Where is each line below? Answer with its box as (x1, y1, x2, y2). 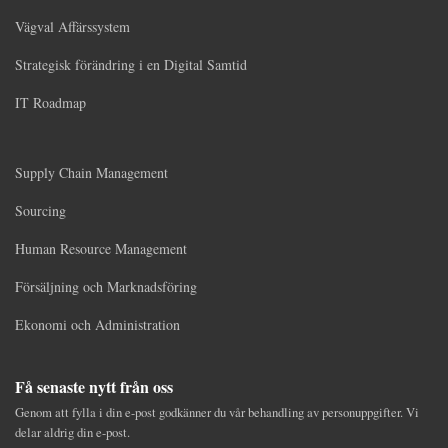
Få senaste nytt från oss (15, 374, 173, 398)
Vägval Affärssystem (15, 16, 130, 36)
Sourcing (15, 200, 66, 220)
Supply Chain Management (15, 162, 168, 182)
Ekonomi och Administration (15, 314, 180, 334)
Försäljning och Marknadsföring (15, 276, 197, 296)
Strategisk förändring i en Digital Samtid (15, 54, 247, 74)
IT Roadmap (15, 92, 86, 112)
